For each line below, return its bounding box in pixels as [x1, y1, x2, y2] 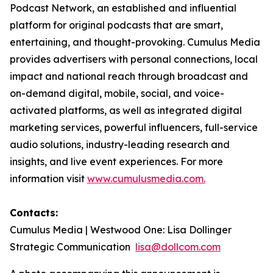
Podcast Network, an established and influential [10, 2, 236, 14]
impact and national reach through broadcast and [10, 70, 248, 82]
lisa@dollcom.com [135, 241, 221, 253]
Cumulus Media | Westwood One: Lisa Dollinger [10, 224, 232, 236]
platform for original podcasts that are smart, [10, 19, 223, 31]
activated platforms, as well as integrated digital [10, 104, 242, 116]
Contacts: [10, 207, 64, 219]
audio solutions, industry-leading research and [10, 138, 230, 151]
